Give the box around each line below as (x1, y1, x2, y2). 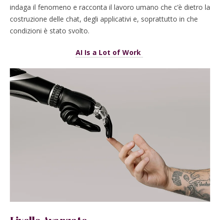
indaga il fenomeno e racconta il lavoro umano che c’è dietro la (10, 2, 210, 12)
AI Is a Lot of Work (75, 48, 143, 57)
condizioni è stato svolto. (10, 26, 89, 36)
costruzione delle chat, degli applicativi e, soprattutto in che (10, 14, 198, 24)
